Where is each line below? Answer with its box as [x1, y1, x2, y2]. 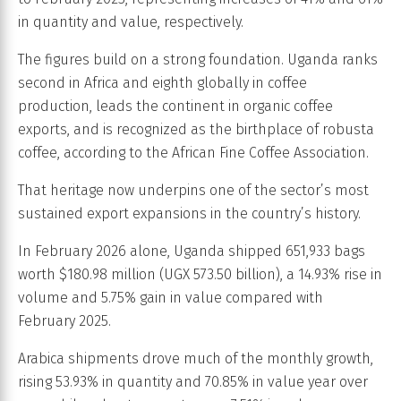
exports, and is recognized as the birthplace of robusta [18, 121, 374, 139]
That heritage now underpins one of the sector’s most [18, 182, 369, 200]
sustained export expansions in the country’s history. [18, 205, 361, 223]
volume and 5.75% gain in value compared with [18, 289, 323, 307]
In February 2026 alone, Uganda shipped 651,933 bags [18, 243, 365, 260]
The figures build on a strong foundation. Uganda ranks [18, 51, 378, 69]
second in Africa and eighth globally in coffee [18, 74, 307, 92]
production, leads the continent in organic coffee [18, 98, 333, 115]
